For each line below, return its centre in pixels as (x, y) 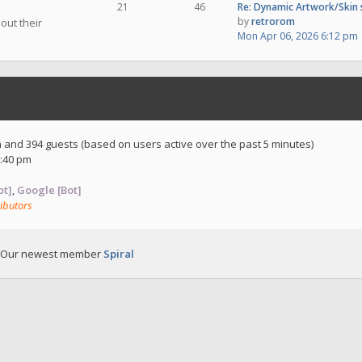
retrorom (273, 21)
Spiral (119, 254)
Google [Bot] (49, 190)
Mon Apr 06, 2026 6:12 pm (298, 36)
